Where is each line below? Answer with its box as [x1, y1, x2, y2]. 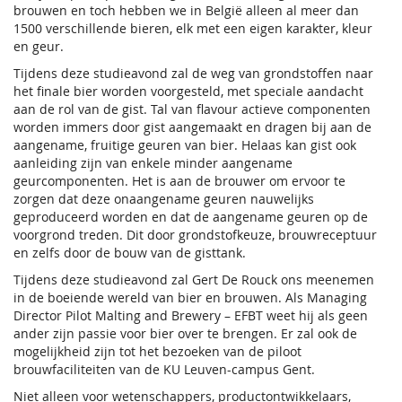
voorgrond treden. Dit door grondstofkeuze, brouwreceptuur [13, 226, 377, 244]
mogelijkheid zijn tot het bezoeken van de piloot [13, 343, 301, 361]
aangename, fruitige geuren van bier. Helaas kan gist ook [13, 136, 356, 154]
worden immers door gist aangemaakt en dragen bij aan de [13, 118, 371, 136]
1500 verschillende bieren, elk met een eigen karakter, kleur [13, 20, 372, 38]
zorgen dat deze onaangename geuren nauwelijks [13, 190, 314, 208]
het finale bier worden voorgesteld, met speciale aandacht [13, 83, 363, 100]
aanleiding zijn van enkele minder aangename [13, 154, 293, 172]
